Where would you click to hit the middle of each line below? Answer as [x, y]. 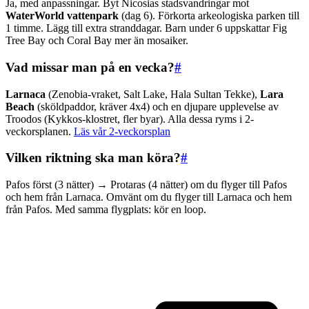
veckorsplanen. [40, 131]
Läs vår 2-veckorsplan [122, 131]
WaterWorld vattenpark [62, 16]
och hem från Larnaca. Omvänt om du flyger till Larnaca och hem [149, 197]
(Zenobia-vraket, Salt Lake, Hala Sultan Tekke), [153, 94]
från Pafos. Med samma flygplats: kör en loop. [106, 209]
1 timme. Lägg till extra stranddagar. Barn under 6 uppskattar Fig [146, 28]
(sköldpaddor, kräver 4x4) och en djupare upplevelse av [157, 106]
